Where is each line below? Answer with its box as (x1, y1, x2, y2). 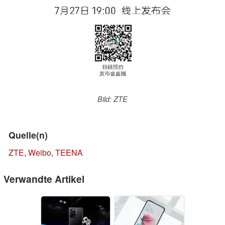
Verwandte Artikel (4, 172, 84, 186)
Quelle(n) (9, 129, 48, 142)
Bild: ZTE (97, 94, 128, 104)
